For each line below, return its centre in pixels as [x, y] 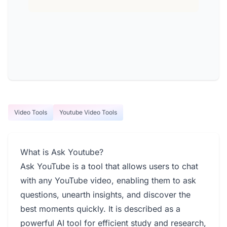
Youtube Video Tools [88, 112]
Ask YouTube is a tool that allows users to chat [109, 166]
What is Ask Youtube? [62, 152]
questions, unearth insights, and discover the [105, 195]
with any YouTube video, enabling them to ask [108, 180]
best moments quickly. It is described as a [100, 209]
